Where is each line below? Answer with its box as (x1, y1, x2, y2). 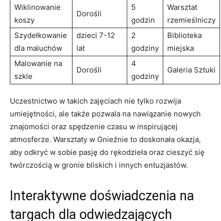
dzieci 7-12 (76, 30, 115, 40)
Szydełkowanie (14, 30, 67, 40)
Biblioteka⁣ (167, 30, 202, 40)
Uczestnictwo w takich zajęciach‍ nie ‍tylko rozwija (10, 96, 181, 106)
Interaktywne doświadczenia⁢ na (10, 187, 194, 204)
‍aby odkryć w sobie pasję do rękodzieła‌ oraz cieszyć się (10, 147, 205, 157)
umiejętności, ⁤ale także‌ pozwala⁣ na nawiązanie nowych (10, 109, 201, 118)
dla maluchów (14, 43, 62, 53)
